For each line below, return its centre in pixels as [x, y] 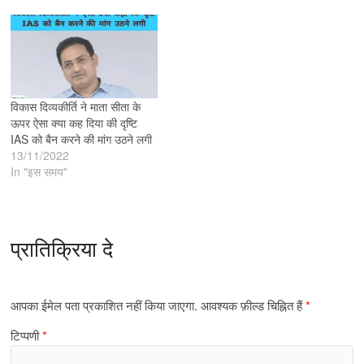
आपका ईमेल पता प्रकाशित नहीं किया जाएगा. [104, 305]
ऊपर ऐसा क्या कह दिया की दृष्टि [74, 123]
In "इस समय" [39, 172]
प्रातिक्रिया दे [62, 250]
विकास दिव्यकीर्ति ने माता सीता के [76, 107]
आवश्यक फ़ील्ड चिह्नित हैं [253, 305]
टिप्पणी [27, 336]
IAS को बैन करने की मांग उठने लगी [82, 139]
